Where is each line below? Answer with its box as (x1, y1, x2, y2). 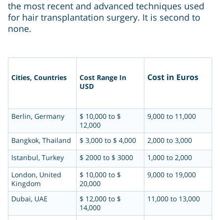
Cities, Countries (11, 73, 67, 82)
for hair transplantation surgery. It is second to (8, 11, 200, 24)
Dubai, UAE (11, 194, 48, 204)
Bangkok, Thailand (11, 136, 71, 145)
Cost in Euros (147, 72, 198, 83)
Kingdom (11, 179, 41, 189)
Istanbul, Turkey (11, 153, 64, 163)
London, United (11, 170, 61, 180)
